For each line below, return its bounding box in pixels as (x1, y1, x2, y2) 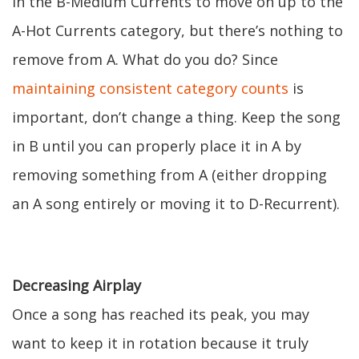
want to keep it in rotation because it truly (12, 333, 309, 353)
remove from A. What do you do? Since (12, 50, 278, 69)
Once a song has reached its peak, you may (12, 305, 309, 324)
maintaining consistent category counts (12, 79, 288, 98)
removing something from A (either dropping (12, 165, 327, 184)
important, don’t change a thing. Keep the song (12, 107, 341, 127)
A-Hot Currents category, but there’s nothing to (12, 21, 343, 40)
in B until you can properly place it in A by (12, 136, 301, 155)
